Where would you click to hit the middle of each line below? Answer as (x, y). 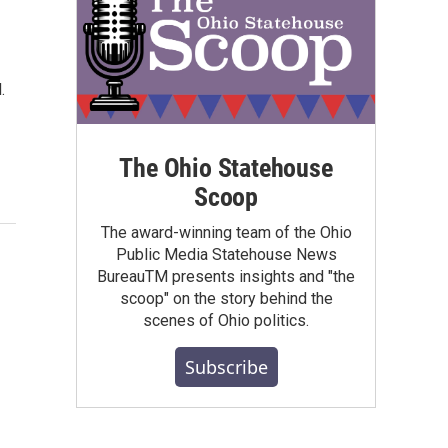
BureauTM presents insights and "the (226, 276)
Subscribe (226, 366)
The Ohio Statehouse (226, 167)
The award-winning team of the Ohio (226, 232)
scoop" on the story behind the (226, 298)
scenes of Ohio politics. (226, 320)
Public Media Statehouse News (226, 254)
